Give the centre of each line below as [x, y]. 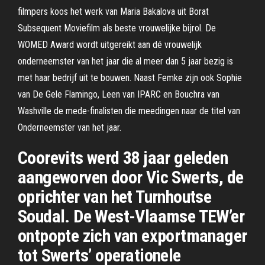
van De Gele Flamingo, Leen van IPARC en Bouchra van [119, 94]
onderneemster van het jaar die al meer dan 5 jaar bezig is [125, 61]
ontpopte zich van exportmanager [132, 236]
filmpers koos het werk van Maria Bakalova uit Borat [113, 12]
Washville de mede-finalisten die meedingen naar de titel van [129, 111]
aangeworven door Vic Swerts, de [131, 177]
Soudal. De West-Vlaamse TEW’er [131, 216]
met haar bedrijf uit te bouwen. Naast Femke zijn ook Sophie [130, 78]
